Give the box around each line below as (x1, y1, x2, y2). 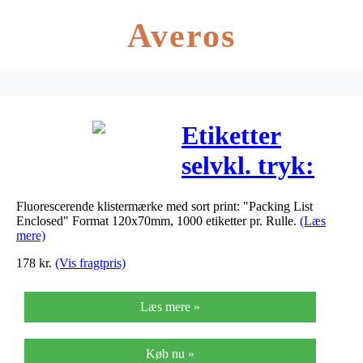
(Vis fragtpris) (55, 255, 126, 270)
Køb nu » (146, 346, 194, 361)
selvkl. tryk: (181, 151, 314, 181)
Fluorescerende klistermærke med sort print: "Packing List (16, 199, 313, 213)
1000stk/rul (181, 271, 307, 301)
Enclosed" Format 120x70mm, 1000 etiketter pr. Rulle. (16, 213, 300, 228)
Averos (126, 17, 237, 54)
